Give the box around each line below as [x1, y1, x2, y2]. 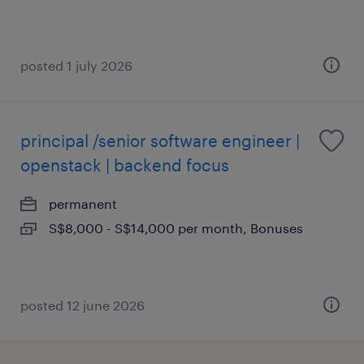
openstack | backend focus [20, 155, 229, 175]
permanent [49, 196, 117, 211]
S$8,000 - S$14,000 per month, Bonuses [49, 220, 303, 236]
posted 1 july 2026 [20, 58, 132, 73]
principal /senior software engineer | [20, 131, 300, 150]
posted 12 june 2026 [20, 297, 145, 313]
